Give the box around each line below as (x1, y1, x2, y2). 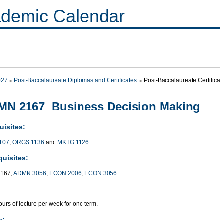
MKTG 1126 (57, 138, 89, 146)
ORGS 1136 (12, 138, 44, 146)
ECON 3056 (84, 169, 117, 177)
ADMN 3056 (13, 169, 46, 177)
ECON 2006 (49, 169, 82, 177)
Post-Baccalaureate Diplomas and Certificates (14, 77, 138, 83)
